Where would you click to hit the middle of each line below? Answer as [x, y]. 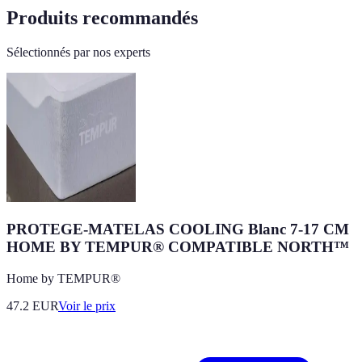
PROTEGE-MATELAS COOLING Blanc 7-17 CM [178, 229]
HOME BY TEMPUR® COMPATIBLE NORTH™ [178, 246]
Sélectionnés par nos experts [78, 53]
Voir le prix [87, 305]
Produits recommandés [102, 18]
